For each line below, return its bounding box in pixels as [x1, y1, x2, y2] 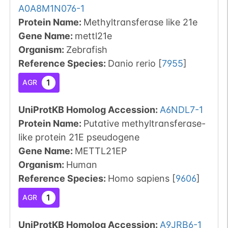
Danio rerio [107, 58, 156, 69]
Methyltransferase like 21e [83, 16, 197, 27]
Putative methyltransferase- [83, 118, 206, 129]
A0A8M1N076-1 [18, 3, 84, 14]
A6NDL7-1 [159, 104, 203, 115]
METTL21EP [74, 145, 127, 156]
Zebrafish [66, 44, 107, 55]
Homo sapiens [107, 173, 169, 184]
